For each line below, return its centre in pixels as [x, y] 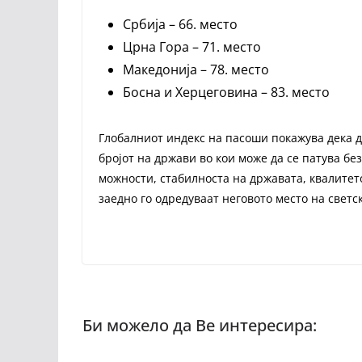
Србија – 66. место [180, 24]
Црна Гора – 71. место [192, 47]
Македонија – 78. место [196, 69]
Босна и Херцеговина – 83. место [226, 92]
